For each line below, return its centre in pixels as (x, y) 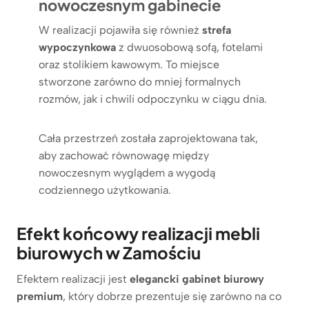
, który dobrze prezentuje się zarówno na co (172, 296)
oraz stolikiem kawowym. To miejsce (129, 64)
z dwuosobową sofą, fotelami (189, 47)
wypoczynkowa (77, 47)
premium (40, 296)
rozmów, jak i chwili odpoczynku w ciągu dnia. (153, 99)
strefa (217, 30)
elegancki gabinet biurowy (197, 279)
